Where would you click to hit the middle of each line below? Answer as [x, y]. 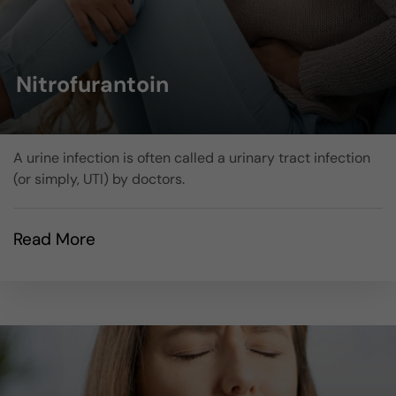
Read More [54, 239]
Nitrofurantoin [92, 84]
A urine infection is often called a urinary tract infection [192, 157]
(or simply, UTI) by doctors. [99, 179]
